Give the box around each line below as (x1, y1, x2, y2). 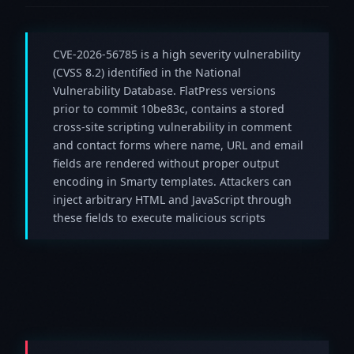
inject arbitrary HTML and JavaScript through (53, 191, 292, 207)
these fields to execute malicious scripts (53, 209, 265, 225)
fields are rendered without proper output (53, 155, 279, 171)
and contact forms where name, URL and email (53, 137, 303, 153)
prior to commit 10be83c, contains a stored (53, 100, 284, 116)
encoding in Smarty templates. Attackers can (53, 173, 292, 189)
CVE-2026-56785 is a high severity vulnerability (53, 46, 300, 62)
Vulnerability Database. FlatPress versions (53, 82, 276, 98)
